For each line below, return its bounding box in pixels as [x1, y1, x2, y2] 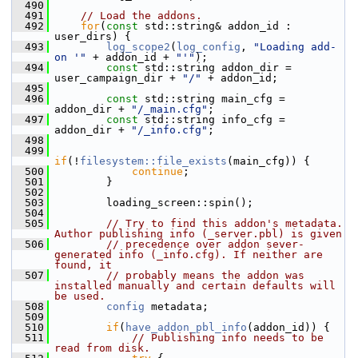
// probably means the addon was [106, 269, 304, 281]
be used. [54, 290, 105, 302]
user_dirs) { [54, 30, 131, 42]
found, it [54, 259, 112, 271]
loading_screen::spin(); [49, 197, 253, 209]
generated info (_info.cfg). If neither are [54, 249, 323, 261]
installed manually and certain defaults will [54, 280, 336, 292]
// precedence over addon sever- [106, 238, 304, 250]
